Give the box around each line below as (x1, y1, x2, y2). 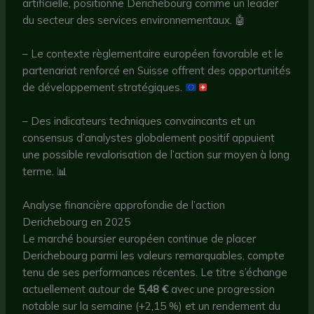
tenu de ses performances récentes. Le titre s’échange (22, 266, 288, 280)
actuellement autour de (22, 282, 139, 296)
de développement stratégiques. (22, 81, 186, 95)
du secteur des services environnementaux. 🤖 (22, 13, 246, 27)
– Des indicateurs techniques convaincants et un (22, 114, 256, 128)
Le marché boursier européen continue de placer (22, 232, 257, 246)
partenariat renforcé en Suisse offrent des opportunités (22, 64, 292, 78)
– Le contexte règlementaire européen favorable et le (22, 47, 284, 61)
